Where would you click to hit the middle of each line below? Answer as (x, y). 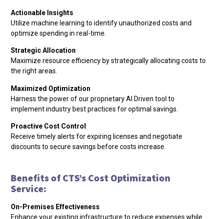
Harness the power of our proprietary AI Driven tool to (93, 99)
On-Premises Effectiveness (55, 207)
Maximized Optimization (51, 88)
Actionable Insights (42, 12)
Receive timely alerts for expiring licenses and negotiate (97, 136)
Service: (29, 189)
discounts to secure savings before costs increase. (88, 147)
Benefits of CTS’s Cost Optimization (91, 178)
